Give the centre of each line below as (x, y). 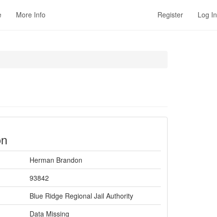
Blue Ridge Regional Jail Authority (81, 196)
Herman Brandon (56, 160)
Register (170, 15)
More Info (31, 15)
